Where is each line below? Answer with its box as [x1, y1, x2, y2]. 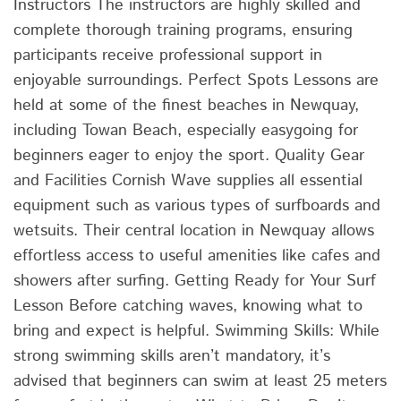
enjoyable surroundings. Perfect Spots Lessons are [13, 68, 379, 92]
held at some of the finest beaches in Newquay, [13, 93, 359, 117]
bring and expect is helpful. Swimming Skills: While [13, 319, 380, 343]
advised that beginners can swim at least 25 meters [13, 369, 387, 393]
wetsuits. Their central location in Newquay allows [13, 218, 374, 243]
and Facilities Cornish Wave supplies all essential [13, 168, 363, 192]
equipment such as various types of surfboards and [13, 193, 380, 218]
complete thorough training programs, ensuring [13, 18, 353, 42]
